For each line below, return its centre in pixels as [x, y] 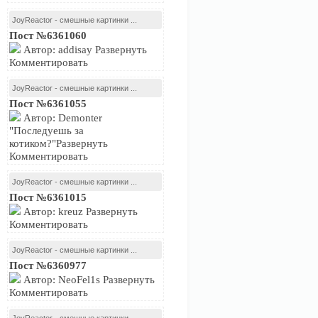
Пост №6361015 [48, 197]
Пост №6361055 [48, 104]
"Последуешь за [46, 131]
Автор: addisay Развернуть [84, 50]
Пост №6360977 [48, 265]
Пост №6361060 [48, 35]
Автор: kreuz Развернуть [79, 212]
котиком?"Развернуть [59, 143]
